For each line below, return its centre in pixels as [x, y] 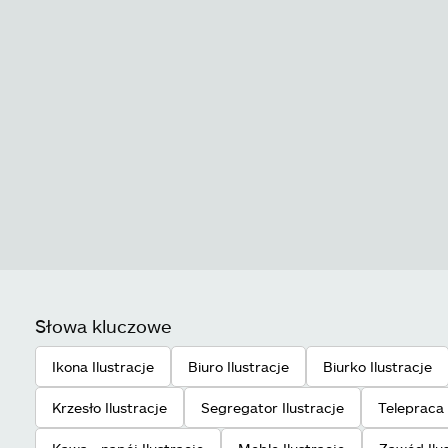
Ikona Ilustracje [103, 366]
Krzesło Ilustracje [109, 407]
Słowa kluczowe [103, 325]
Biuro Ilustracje [238, 366]
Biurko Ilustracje [377, 366]
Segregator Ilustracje [272, 407]
